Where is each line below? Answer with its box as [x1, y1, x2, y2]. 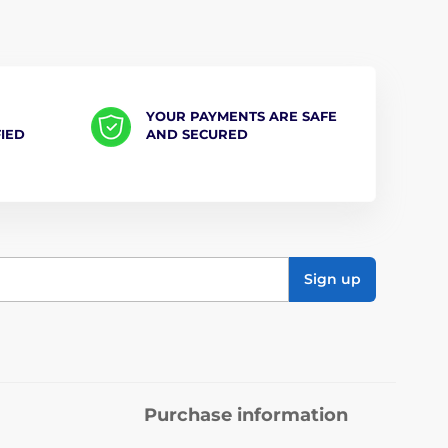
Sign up [304, 270, 361, 289]
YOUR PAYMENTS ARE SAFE [145, 107, 337, 124]
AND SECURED [145, 125, 248, 142]
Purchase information [144, 403, 348, 426]
